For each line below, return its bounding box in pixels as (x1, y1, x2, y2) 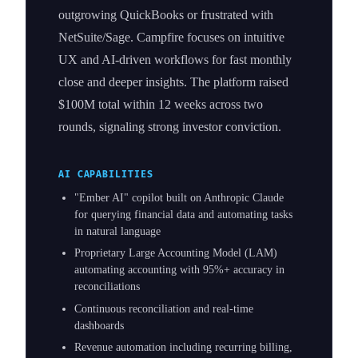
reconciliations (74, 280, 140, 293)
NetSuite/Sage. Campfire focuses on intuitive (58, 30, 284, 44)
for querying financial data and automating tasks (74, 208, 292, 221)
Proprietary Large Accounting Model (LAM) (74, 247, 277, 260)
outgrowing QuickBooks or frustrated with (58, 7, 273, 22)
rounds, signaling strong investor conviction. (58, 119, 281, 133)
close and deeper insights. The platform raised (58, 74, 288, 89)
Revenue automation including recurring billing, (74, 341, 292, 354)
